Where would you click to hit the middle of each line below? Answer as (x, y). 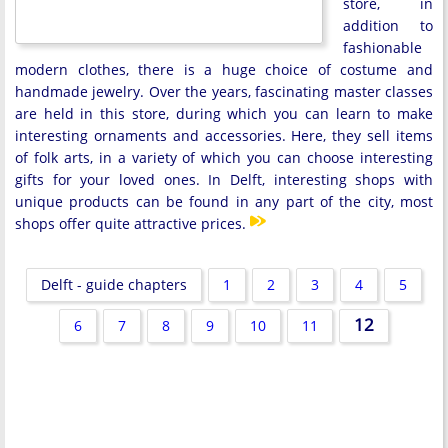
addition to (388, 25)
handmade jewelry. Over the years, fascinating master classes (224, 91)
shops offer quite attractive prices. (130, 223)
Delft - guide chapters (114, 284)
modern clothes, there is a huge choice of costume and (224, 69)
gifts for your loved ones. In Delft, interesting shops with (224, 179)
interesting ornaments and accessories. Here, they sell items (224, 135)
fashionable (382, 47)
